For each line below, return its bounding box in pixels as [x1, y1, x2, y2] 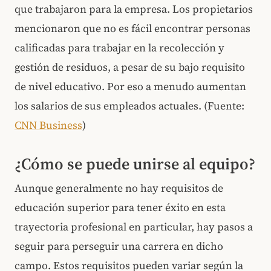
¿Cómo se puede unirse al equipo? [15, 153, 255, 175]
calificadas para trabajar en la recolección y [15, 40, 224, 55]
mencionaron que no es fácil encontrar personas [15, 21, 250, 36]
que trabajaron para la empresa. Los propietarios [15, 1, 253, 16]
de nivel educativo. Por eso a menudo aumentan [15, 79, 246, 94]
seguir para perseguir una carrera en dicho [15, 239, 223, 254]
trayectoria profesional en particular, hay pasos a [15, 220, 253, 235]
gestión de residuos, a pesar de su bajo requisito [15, 59, 245, 74]
